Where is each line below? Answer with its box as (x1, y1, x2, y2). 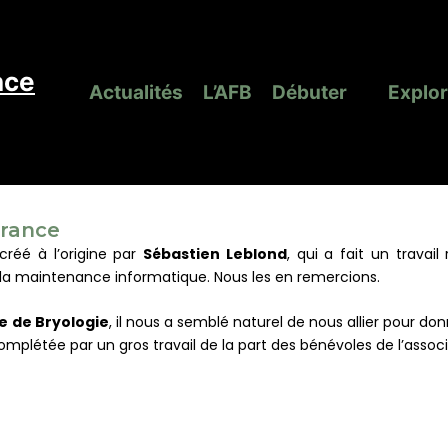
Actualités (88, 81, 183, 104)
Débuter (271, 81, 347, 104)
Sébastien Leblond (143, 244, 287, 264)
